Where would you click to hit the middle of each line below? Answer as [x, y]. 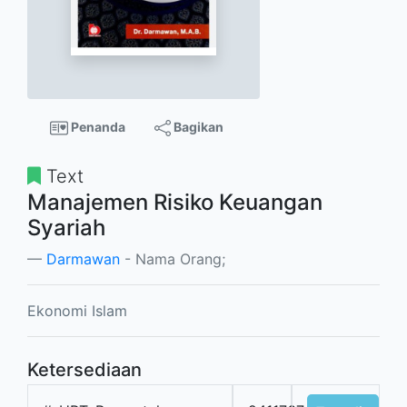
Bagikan [197, 127]
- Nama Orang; [173, 259]
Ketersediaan [84, 370]
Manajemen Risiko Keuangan [175, 203]
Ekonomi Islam [77, 311]
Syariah [66, 228]
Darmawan [83, 259]
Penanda [96, 127]
